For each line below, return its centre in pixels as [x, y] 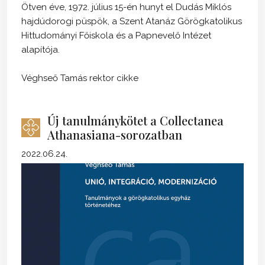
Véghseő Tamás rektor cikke [80, 78]
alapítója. [42, 49]
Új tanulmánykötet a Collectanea [135, 120]
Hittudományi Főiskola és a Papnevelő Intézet [116, 35]
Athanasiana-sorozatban [115, 134]
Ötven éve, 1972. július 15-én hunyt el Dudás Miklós [126, 7]
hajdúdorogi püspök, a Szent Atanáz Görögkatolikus [132, 21]
